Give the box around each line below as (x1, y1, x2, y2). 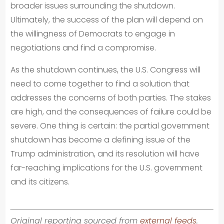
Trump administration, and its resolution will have (10, 148, 200, 159)
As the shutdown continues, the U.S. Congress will (10, 64, 201, 75)
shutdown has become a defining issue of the (10, 134, 191, 145)
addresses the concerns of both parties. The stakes (10, 92, 211, 103)
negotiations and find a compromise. (10, 42, 156, 53)
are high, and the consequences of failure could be (10, 106, 212, 117)
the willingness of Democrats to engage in (10, 28, 175, 39)
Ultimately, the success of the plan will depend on (10, 14, 203, 25)
